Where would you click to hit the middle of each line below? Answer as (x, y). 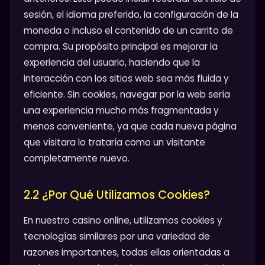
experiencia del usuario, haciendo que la (112, 62)
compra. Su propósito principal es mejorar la (121, 46)
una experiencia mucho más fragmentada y (121, 110)
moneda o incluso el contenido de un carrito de (128, 30)
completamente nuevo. (77, 158)
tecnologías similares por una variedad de (117, 236)
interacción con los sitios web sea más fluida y (126, 78)
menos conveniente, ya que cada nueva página (130, 126)
